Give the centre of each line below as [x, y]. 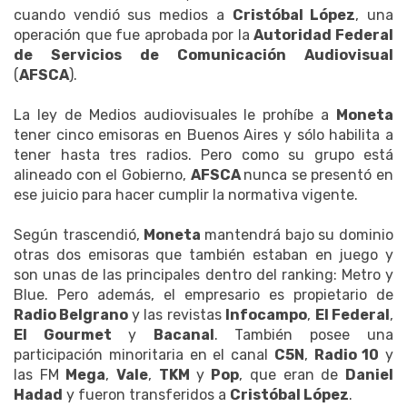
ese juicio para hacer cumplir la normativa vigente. [186, 195]
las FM [40, 375]
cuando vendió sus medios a [123, 15]
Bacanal [184, 335]
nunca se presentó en [318, 175]
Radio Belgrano [73, 315]
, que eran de [293, 375]
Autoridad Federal [324, 35]
